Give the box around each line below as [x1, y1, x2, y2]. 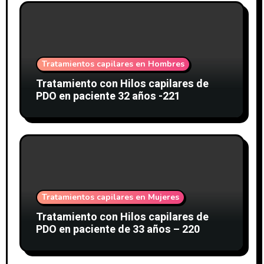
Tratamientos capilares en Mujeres [41, 191, 179, 203]
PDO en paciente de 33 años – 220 [35, 221, 200, 237]
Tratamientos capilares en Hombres [41, 58, 184, 70]
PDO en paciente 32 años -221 [35, 88, 180, 104]
